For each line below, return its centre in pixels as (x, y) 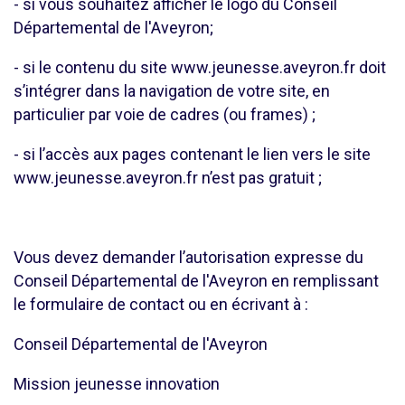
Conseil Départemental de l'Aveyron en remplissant (196, 281)
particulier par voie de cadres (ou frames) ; (165, 114)
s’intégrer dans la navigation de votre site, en (172, 91)
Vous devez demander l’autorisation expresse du (188, 257)
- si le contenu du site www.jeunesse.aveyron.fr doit (200, 67)
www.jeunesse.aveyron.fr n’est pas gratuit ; (168, 178)
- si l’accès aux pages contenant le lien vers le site (192, 154)
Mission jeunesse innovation (117, 384)
